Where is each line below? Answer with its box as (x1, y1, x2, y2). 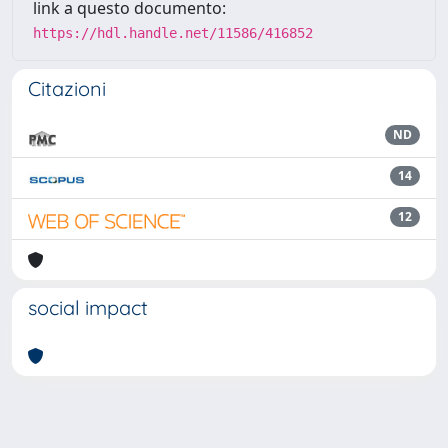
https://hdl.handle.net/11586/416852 (33, 25, 313, 41)
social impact (28, 295, 148, 320)
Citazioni (28, 76, 106, 101)
